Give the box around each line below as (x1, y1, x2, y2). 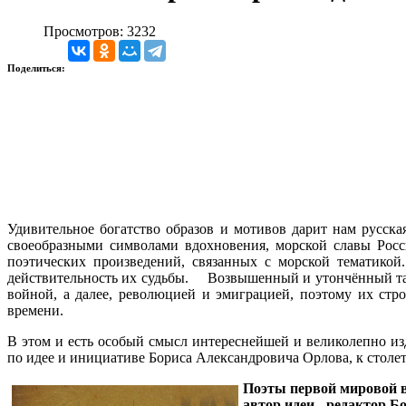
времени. (7, 302, 63, 318)
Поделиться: (7, 62, 68, 73)
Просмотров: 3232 (43, 23, 156, 39)
